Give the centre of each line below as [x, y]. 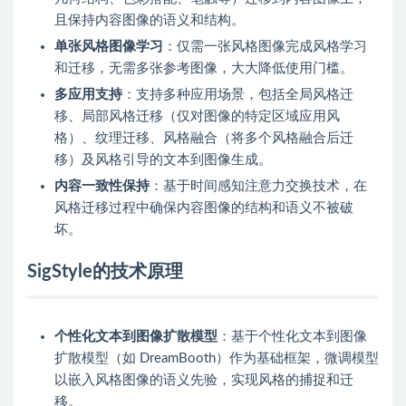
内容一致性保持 [102, 187]
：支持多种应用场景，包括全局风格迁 [238, 95]
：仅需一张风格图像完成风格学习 [265, 47]
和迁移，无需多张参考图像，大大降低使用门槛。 [204, 69]
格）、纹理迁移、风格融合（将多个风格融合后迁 [204, 139]
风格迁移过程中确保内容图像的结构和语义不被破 [204, 208]
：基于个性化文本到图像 [292, 337]
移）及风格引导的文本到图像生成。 [163, 160]
